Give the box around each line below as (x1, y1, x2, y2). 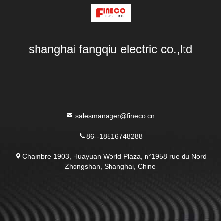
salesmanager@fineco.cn (74, 111, 155, 119)
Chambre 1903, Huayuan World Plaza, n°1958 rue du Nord (22, 152, 207, 160)
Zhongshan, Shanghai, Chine (65, 162, 156, 170)
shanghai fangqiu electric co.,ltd (29, 42, 192, 56)
